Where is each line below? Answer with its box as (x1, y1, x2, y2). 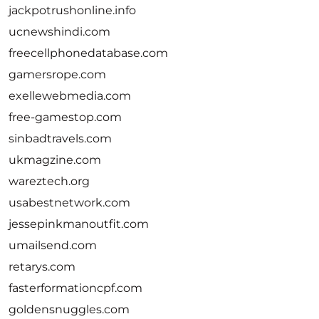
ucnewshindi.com (9, 25, 110, 38)
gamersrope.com (9, 68, 106, 81)
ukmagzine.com (9, 153, 101, 167)
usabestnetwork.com (9, 196, 130, 209)
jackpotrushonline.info (9, 4, 136, 17)
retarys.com (9, 260, 75, 273)
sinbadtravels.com (9, 132, 112, 145)
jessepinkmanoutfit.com (9, 217, 149, 231)
